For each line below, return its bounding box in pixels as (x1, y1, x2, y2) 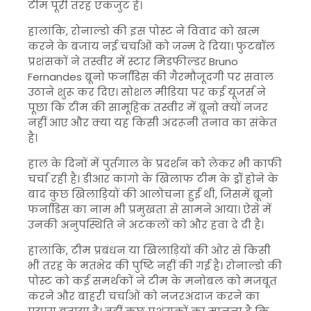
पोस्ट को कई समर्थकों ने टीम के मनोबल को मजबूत (28, 274, 277, 288)
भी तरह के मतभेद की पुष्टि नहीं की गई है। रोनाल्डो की (28, 258, 282, 273)
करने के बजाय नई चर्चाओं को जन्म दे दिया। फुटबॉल (28, 39, 275, 53)
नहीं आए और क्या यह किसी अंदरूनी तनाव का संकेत (28, 115, 277, 130)
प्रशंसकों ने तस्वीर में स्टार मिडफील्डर (28, 54, 209, 69)
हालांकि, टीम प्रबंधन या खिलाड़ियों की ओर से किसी (28, 243, 271, 258)
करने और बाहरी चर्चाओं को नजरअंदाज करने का (28, 289, 260, 303)
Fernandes (28, 69, 82, 84)
